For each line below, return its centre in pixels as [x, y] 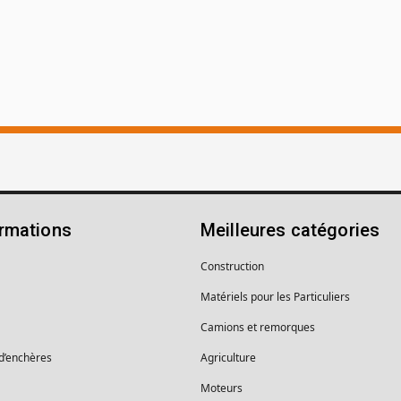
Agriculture [228, 357]
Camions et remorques [258, 327]
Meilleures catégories [290, 230]
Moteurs [222, 388]
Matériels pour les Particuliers [275, 296]
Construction [232, 266]
